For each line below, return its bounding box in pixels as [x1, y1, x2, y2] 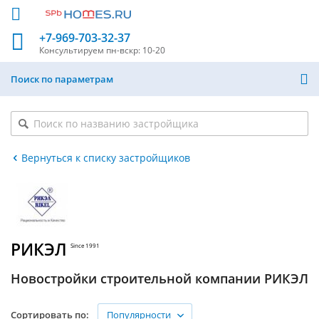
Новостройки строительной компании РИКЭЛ [11, 270, 308, 287]
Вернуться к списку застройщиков [21, 151, 191, 164]
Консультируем [39, 44, 106, 56]
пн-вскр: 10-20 [106, 44, 165, 56]
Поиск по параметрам [11, 73, 113, 85]
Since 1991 [70, 241, 100, 250]
